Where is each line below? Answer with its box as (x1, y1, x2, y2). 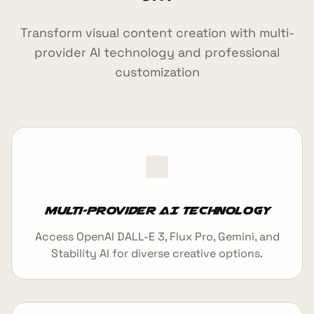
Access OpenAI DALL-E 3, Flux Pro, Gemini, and (34, 228, 280, 244)
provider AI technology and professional (34, 43, 280, 60)
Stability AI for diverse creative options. (51, 245, 263, 261)
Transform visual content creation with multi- (20, 24, 294, 41)
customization (114, 63, 200, 80)
